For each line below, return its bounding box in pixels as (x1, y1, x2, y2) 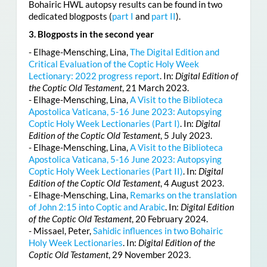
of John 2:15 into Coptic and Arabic (28, 201, 165, 212)
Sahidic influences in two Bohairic (92, 225, 223, 236)
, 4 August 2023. (160, 177, 224, 188)
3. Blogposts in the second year (28, 28, 154, 39)
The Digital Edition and (129, 46, 219, 57)
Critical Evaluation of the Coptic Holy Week (28, 58, 199, 69)
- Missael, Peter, (28, 225, 93, 236)
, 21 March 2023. (122, 82, 189, 93)
